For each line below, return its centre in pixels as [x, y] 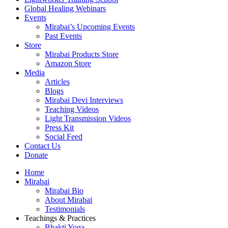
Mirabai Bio [64, 191]
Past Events [63, 36]
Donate [36, 155]
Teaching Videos [72, 109]
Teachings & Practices [60, 218]
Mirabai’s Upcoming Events [90, 27]
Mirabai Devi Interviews [84, 100]
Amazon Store [68, 63]
